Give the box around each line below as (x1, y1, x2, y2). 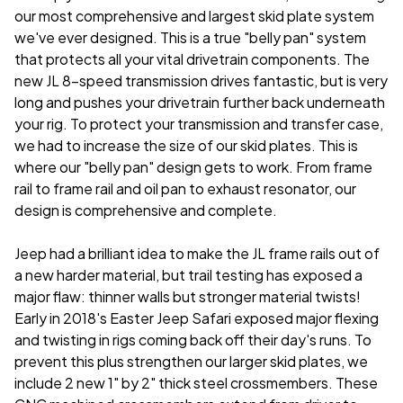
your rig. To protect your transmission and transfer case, (14, 113, 383, 133)
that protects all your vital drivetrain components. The (14, 49, 370, 68)
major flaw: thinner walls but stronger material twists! (14, 286, 361, 306)
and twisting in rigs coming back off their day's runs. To (14, 329, 372, 349)
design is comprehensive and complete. (14, 200, 277, 219)
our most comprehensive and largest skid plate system (14, 5, 374, 25)
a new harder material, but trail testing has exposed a (14, 264, 363, 284)
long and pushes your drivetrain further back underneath (14, 92, 385, 112)
